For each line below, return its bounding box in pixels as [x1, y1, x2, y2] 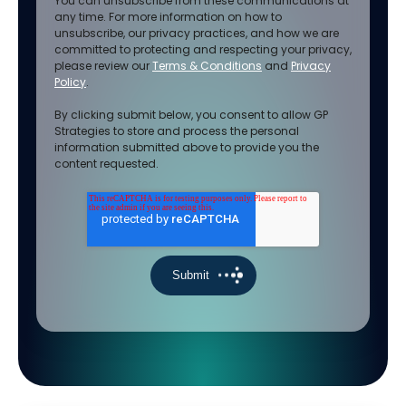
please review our [54, 58, 152, 73]
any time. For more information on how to [54, 9, 282, 24]
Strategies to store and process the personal [54, 123, 299, 139]
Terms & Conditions [152, 58, 262, 73]
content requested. [54, 156, 159, 171]
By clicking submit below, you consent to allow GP [54, 107, 328, 122]
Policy [54, 74, 86, 90]
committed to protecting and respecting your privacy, [54, 42, 352, 57]
